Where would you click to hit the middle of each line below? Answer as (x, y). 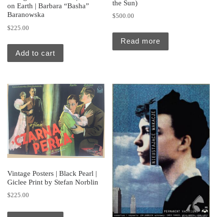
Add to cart (35, 53)
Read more (141, 41)
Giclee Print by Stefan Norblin (53, 182)
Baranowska (26, 15)
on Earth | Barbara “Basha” (48, 6)
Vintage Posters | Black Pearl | (52, 173)
